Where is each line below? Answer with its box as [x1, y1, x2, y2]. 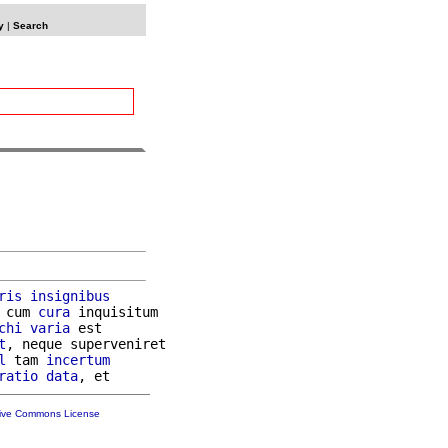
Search [12, 20, 48, 31]
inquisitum [70, 303, 158, 320]
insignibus [30, 287, 110, 304]
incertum [46, 351, 110, 368]
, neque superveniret [6, 335, 166, 352]
